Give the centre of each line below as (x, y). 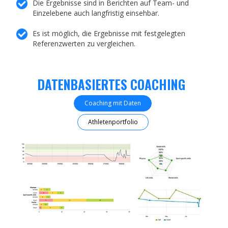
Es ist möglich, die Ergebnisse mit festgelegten (109, 34)
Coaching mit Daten (113, 103)
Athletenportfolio (113, 122)
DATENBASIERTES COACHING (111, 84)
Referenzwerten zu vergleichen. (84, 44)
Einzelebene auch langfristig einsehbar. (96, 13)
